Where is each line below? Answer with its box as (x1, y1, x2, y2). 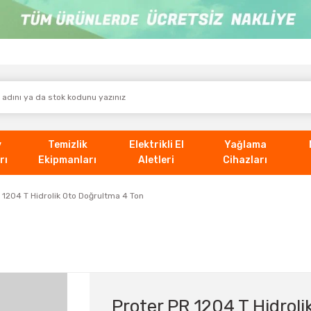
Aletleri (138, 153, 174, 166)
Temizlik (47, 138, 87, 151)
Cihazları (223, 153, 267, 166)
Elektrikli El (128, 138, 184, 151)
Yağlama (224, 138, 267, 151)
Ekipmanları (38, 153, 96, 166)
